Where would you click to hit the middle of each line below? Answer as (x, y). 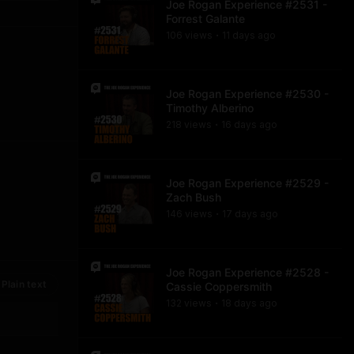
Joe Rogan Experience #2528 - (247, 272)
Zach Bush (194, 197)
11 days (239, 35)
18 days (239, 303)
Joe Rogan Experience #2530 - (247, 94)
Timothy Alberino (210, 108)
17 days (240, 214)
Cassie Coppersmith (219, 286)
